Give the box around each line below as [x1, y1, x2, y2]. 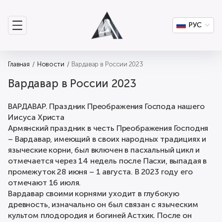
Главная [8, 60, 30, 68]
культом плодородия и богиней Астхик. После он [8, 211, 192, 220]
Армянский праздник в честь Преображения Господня [8, 123, 209, 133]
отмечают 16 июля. [8, 178, 81, 187]
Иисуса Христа [8, 112, 64, 122]
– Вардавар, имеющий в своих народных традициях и [8, 134, 207, 144]
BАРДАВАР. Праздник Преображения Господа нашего [8, 102, 205, 111]
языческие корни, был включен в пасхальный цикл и [8, 145, 200, 155]
